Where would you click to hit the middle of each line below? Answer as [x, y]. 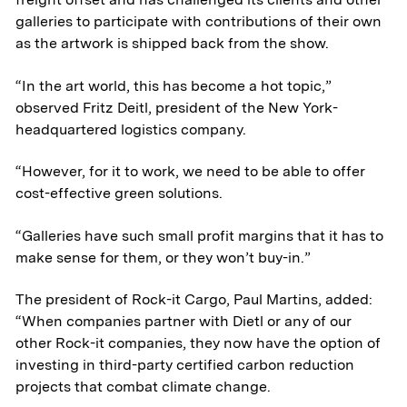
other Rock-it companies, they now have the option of [199, 343]
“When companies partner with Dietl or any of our [184, 321]
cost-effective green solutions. [119, 193]
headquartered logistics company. [131, 129]
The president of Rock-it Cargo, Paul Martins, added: [194, 299]
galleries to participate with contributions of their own [199, 21]
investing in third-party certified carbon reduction [185, 365]
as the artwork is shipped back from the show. [173, 43]
